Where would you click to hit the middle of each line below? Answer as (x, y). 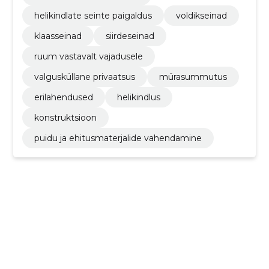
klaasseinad (58, 36)
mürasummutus (193, 77)
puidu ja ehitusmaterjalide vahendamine (118, 138)
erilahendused (63, 97)
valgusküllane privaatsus (84, 77)
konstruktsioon (65, 117)
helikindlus (138, 97)
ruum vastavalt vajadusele (88, 56)
